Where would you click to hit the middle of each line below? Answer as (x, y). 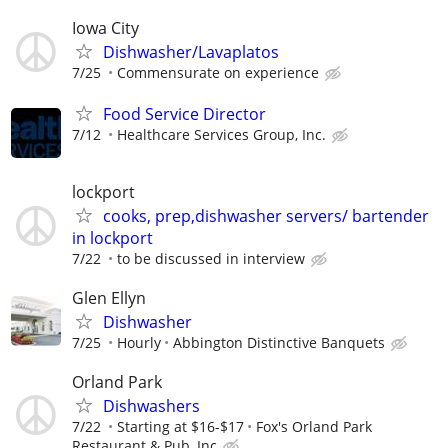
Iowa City (105, 28)
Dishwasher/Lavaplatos (191, 52)
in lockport (112, 237)
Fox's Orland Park (314, 426)
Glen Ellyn (109, 297)
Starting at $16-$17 (180, 426)
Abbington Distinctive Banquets (279, 342)
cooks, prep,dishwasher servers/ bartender (266, 215)
